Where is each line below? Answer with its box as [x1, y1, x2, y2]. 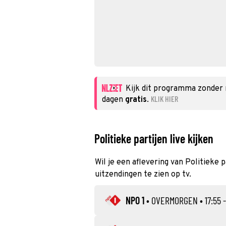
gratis [125, 95, 147, 105]
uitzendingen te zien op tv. [95, 169, 191, 180]
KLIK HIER [151, 94, 178, 103]
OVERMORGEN [151, 194, 198, 206]
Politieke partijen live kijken [94, 131, 213, 146]
